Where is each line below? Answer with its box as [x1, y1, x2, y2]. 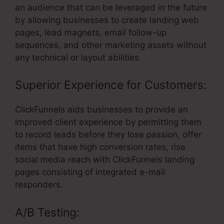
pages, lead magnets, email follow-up [15, 27, 166, 37]
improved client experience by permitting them [15, 117, 201, 127]
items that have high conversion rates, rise [15, 142, 185, 152]
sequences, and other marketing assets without [15, 39, 206, 50]
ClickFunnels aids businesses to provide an [15, 104, 188, 115]
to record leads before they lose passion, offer [15, 129, 201, 140]
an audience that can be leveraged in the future [15, 2, 207, 12]
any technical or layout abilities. [15, 52, 141, 62]
